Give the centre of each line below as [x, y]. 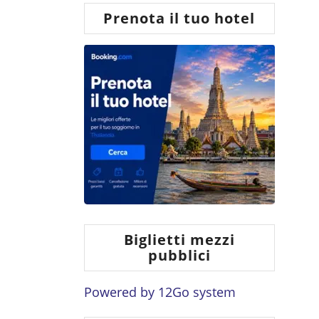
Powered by [121, 292]
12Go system [197, 292]
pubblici [179, 255]
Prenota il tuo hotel [179, 18]
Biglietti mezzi [179, 240]
